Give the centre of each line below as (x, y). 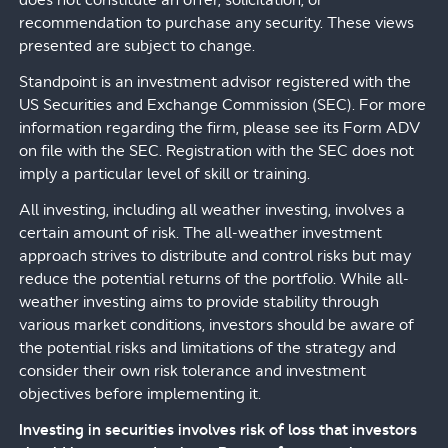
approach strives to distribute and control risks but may (214, 256)
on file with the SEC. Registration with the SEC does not (216, 151)
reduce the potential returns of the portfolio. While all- (213, 279)
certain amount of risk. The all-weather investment (200, 233)
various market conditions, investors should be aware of (216, 325)
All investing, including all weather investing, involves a (211, 210)
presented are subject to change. (136, 46)
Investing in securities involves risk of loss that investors (217, 430)
